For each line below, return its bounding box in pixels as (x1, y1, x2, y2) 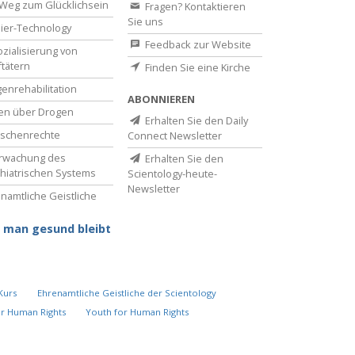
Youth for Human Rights (85, 305, 189, 318)
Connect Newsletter (128, 128, 222, 143)
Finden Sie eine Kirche (143, 59, 250, 74)
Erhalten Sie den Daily (143, 113, 248, 128)
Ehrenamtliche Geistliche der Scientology (37, 286, 217, 299)
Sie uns (128, 13, 163, 29)
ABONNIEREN (128, 91, 195, 106)
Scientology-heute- (128, 166, 217, 181)
